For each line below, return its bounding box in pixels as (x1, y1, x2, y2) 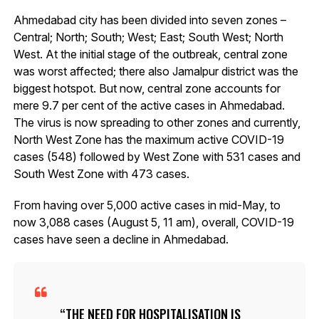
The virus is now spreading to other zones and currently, (13, 115, 300, 130)
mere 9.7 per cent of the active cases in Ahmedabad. (13, 98, 285, 113)
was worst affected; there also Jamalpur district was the (13, 64, 298, 79)
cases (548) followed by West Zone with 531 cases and (13, 150, 300, 164)
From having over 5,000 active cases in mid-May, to (13, 198, 281, 213)
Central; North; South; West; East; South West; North (13, 30, 283, 45)
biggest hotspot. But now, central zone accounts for (13, 81, 281, 96)
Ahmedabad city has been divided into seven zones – (13, 13, 286, 28)
